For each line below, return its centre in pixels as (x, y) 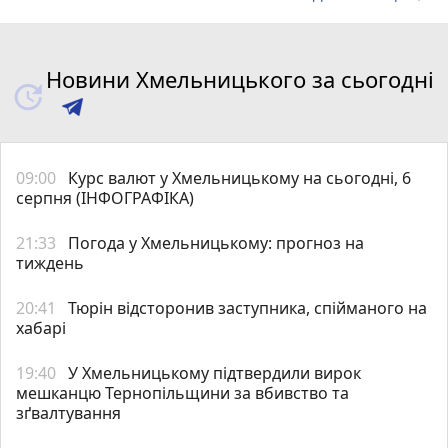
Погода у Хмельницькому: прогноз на (216, 242)
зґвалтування (68, 412)
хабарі (41, 327)
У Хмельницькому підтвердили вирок (214, 372)
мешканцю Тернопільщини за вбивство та (182, 392)
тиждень (50, 262)
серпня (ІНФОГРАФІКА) (105, 197)
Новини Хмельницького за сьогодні (239, 78)
